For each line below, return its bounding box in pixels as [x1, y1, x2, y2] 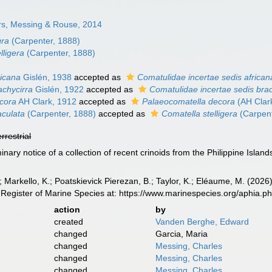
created [53, 217, 83, 226]
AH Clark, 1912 [16, 97, 77, 106]
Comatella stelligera [161, 109, 238, 118]
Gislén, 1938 [21, 72, 72, 82]
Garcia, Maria [155, 229, 208, 239]
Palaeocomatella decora [142, 97, 236, 106]
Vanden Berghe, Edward [155, 217, 249, 226]
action [53, 205, 80, 214]
